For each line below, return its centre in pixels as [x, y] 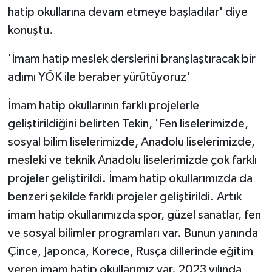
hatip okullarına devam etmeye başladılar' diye [127, 12]
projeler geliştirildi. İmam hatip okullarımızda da [130, 178]
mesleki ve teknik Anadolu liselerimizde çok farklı [132, 160]
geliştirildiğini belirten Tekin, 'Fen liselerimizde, [128, 124]
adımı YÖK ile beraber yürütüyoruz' [99, 77]
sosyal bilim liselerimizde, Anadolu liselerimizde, [131, 142]
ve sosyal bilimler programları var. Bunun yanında [133, 233]
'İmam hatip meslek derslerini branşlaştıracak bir [131, 59]
